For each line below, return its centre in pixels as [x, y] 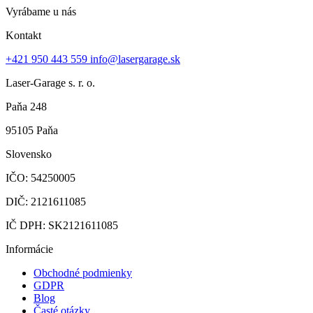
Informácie [29, 249]
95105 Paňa [32, 131]
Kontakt [23, 36]
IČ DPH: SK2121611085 [62, 226]
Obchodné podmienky [83, 273]
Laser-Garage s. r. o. [50, 83]
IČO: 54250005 [41, 178]
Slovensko [29, 154]
